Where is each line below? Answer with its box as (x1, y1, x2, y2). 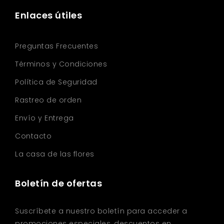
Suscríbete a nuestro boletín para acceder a (15, 205, 187, 216)
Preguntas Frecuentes (15, 40, 98, 51)
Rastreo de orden (15, 94, 81, 105)
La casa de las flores (15, 148, 94, 159)
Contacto (15, 130, 51, 141)
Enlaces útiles (15, 8, 82, 21)
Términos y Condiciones (15, 58, 107, 69)
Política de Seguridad (15, 76, 97, 87)
